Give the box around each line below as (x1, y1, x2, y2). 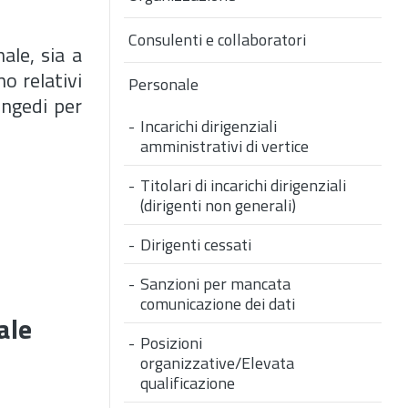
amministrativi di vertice (140, 134, 309, 159)
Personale (128, 72, 199, 97)
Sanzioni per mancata (140, 271, 291, 297)
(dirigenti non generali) (140, 193, 296, 219)
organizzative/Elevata (140, 351, 294, 376)
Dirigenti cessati (140, 232, 251, 258)
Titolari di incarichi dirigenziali (140, 173, 346, 199)
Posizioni (140, 331, 202, 356)
